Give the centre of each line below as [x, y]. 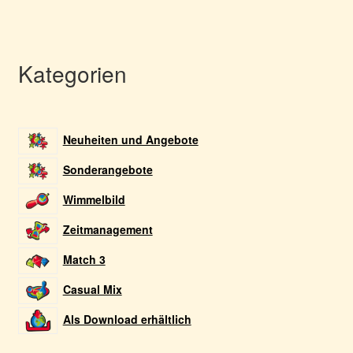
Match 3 [84, 259]
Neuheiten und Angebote [130, 139]
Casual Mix [92, 289]
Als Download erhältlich [127, 319]
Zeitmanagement [108, 229]
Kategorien [72, 74]
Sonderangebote [108, 169]
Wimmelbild [94, 199]
